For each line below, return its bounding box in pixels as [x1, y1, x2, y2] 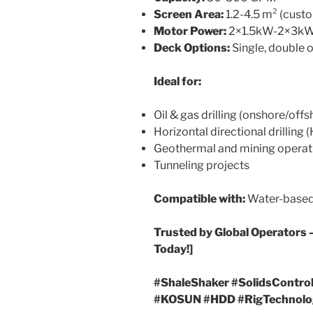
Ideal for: [154, 75, 201, 89]
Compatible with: [154, 192, 245, 206]
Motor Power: [154, 24, 226, 38]
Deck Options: [154, 41, 230, 55]
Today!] [154, 242, 193, 256]
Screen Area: [154, 8, 224, 22]
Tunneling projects [154, 159, 249, 173]
